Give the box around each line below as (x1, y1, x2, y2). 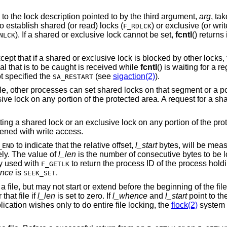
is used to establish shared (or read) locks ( (99, 21, 123, 30)
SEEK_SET (23, 169, 56, 177)
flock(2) (171, 201, 198, 209)
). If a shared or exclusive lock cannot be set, (160, 30, 175, 40)
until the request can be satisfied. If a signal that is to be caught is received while (86, 62, 140, 71)
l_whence (112, 192, 147, 200)
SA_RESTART (52, 72, 93, 81)
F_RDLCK (123, 22, 152, 30)
